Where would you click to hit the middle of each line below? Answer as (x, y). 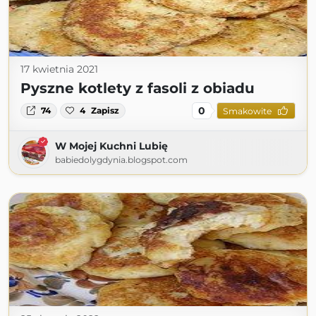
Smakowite (247, 111)
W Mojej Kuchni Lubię (111, 146)
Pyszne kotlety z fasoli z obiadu (138, 88)
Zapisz (105, 110)
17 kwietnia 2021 (59, 69)
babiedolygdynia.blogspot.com (121, 160)
